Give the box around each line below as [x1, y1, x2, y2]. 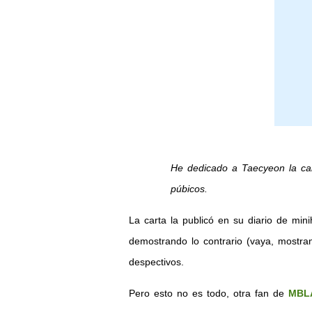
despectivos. [128, 256, 184, 267]
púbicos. [170, 183, 208, 194]
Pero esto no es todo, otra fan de [128, 288, 288, 299]
